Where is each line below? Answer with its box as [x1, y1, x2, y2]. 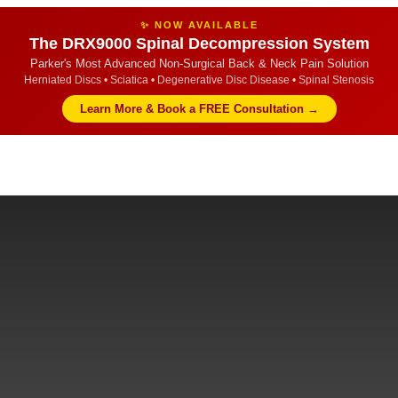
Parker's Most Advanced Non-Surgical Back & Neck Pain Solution [29, 57, 369, 70]
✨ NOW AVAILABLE [139, 20, 259, 30]
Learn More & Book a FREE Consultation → [79, 102, 319, 115]
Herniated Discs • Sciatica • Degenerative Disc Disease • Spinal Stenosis [24, 74, 374, 86]
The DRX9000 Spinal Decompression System [28, 35, 370, 52]
